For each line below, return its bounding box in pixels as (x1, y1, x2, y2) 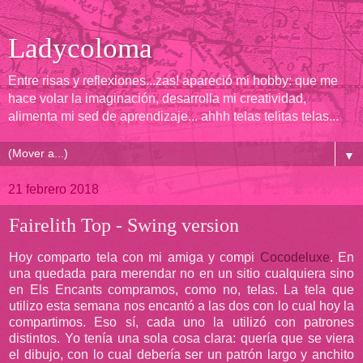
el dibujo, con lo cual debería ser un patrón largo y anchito (9, 347, 354, 361)
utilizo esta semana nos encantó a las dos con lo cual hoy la (9, 298, 354, 313)
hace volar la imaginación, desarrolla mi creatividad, (8, 92, 306, 105)
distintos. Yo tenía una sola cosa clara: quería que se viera (9, 331, 354, 345)
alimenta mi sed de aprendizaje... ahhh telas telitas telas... (8, 109, 339, 123)
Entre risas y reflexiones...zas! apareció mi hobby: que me (8, 74, 338, 88)
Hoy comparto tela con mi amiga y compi (9, 250, 260, 264)
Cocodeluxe (259, 250, 330, 264)
